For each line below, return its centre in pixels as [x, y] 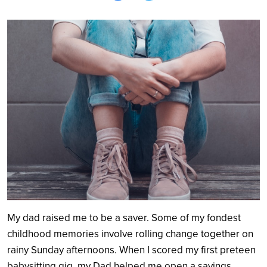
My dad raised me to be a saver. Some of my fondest [124, 218]
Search [194, 96]
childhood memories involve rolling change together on [130, 234]
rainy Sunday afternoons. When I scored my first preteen [131, 250]
